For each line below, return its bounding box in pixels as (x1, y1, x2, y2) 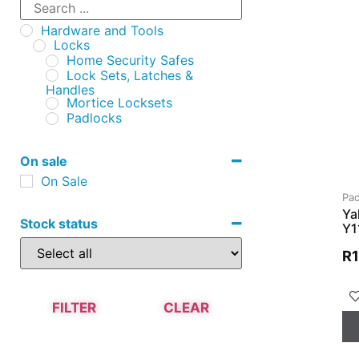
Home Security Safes (67, 52, 194, 68)
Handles (46, 82, 95, 99)
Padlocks (67, 109, 122, 126)
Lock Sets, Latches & (67, 67, 193, 83)
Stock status (20, 216, 98, 232)
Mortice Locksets (67, 95, 172, 111)
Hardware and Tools (41, 22, 163, 38)
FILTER (51, 299, 96, 316)
